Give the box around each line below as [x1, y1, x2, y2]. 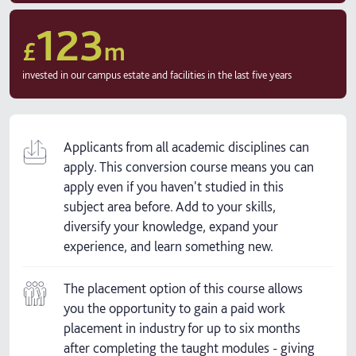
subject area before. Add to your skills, [64, 198, 276, 215]
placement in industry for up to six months [64, 319, 300, 337]
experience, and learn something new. [64, 238, 273, 254]
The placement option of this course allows [64, 280, 303, 297]
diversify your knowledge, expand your [64, 218, 278, 234]
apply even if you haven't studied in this [64, 178, 284, 195]
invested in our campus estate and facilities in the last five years [22, 68, 292, 81]
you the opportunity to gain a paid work [64, 300, 285, 317]
